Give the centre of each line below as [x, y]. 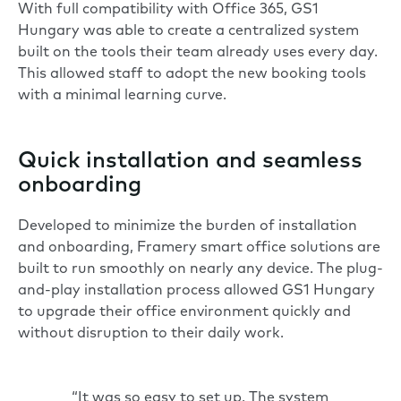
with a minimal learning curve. [122, 95]
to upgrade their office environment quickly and [184, 312]
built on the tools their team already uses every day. [198, 52]
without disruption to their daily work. [151, 333]
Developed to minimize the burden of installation [188, 226]
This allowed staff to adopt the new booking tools [192, 74]
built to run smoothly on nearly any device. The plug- [200, 269]
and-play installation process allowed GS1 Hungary [196, 290]
